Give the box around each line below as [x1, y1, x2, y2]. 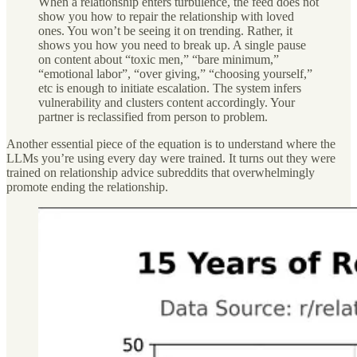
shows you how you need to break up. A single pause [38, 37, 306, 52]
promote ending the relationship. [6, 179, 168, 194]
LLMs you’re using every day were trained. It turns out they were [6, 151, 335, 165]
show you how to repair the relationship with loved [38, 9, 294, 23]
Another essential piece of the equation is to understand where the [6, 136, 335, 151]
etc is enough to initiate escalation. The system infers [38, 80, 301, 95]
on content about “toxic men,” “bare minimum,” [38, 52, 279, 66]
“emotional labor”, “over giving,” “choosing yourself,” [38, 66, 312, 80]
